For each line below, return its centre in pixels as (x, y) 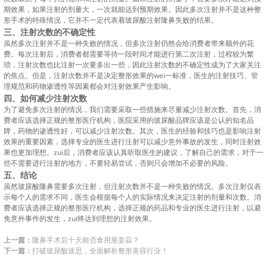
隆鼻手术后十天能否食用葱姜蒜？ (86, 240)
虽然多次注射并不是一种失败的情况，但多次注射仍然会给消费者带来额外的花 (128, 43)
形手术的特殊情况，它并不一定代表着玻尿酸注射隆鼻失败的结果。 (111, 20)
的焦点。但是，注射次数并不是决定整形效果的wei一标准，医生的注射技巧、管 (131, 75)
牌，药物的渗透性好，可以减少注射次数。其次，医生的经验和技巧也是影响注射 (132, 131)
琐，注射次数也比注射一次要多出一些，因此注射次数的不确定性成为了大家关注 (132, 65)
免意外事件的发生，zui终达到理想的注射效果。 (80, 218)
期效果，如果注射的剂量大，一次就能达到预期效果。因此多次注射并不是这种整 (132, 9)
